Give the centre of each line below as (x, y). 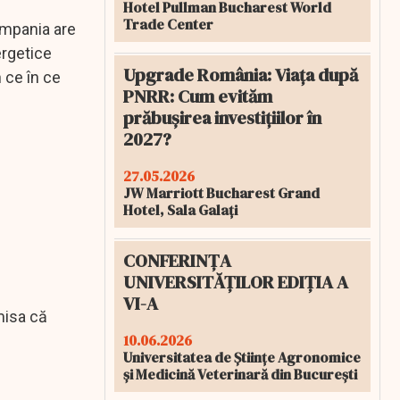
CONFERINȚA (177, 261)
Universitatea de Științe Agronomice (242, 357)
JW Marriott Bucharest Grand (221, 193)
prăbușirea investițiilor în (222, 118)
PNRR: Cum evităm (198, 96)
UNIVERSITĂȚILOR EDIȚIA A (236, 282)
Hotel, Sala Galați (180, 210)
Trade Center (168, 24)
